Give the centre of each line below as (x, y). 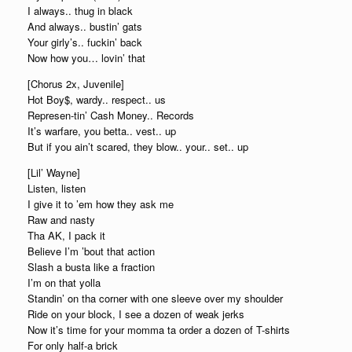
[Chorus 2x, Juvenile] (76, 84)
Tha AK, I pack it (66, 235)
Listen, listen (57, 188)
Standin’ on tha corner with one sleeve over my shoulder (155, 298)
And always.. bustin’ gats (85, 26)
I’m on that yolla (64, 282)
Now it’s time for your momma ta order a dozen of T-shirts (159, 330)
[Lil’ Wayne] (54, 172)
